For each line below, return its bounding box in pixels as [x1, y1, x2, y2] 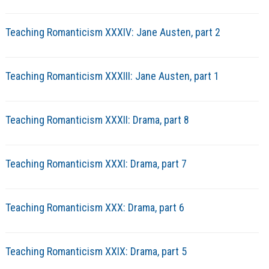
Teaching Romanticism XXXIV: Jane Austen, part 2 [5, 26, 220, 39]
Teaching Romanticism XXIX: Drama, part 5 [5, 245, 187, 258]
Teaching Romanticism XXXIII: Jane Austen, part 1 [5, 70, 219, 83]
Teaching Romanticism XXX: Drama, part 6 [5, 201, 184, 214]
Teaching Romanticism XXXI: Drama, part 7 [5, 157, 187, 171]
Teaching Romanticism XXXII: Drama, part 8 [5, 113, 189, 127]
